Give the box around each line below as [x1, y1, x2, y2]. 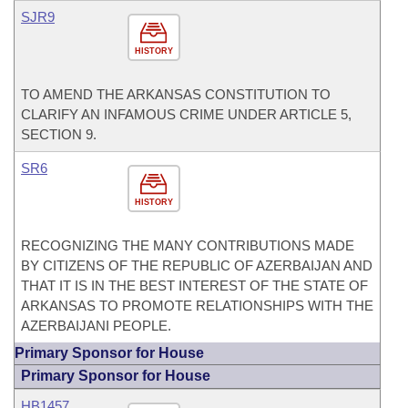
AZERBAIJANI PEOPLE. [21, 318, 171, 333]
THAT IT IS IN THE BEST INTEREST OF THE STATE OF [21, 278, 368, 293]
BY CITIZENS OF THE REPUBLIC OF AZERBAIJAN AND [21, 258, 372, 273]
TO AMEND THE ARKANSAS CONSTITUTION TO [21, 87, 331, 102]
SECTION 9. [21, 127, 97, 142]
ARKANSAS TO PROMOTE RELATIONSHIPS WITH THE [21, 298, 373, 313]
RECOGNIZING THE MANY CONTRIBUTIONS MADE [21, 238, 354, 253]
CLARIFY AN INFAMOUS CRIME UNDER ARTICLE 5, [21, 107, 352, 122]
